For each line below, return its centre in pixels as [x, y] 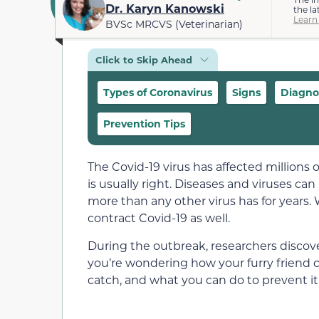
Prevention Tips [144, 124]
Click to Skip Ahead [144, 60]
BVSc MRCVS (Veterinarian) [174, 23]
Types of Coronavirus [158, 93]
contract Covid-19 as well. [159, 218]
